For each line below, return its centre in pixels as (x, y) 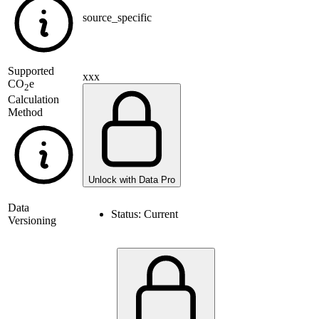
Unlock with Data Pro (132, 180)
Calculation (33, 100)
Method (25, 113)
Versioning (32, 221)
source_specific (117, 18)
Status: (127, 214)
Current (161, 214)
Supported (31, 71)
